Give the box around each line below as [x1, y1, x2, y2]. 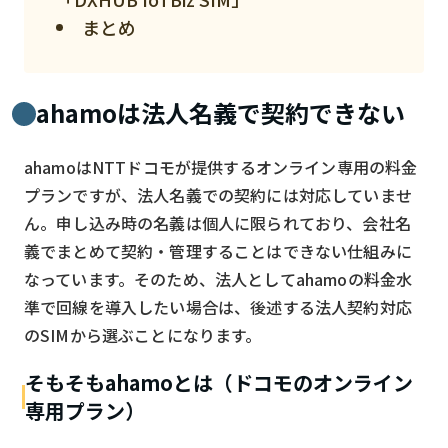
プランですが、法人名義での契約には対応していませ [24, 182, 412, 207]
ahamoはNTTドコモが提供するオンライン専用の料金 [24, 154, 418, 179]
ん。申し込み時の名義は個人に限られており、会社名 [24, 210, 411, 235]
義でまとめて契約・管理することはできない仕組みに [24, 238, 412, 263]
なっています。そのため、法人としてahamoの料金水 [24, 266, 413, 291]
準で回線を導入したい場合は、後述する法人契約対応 [24, 294, 412, 319]
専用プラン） [25, 395, 146, 425]
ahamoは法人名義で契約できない [36, 94, 405, 130]
